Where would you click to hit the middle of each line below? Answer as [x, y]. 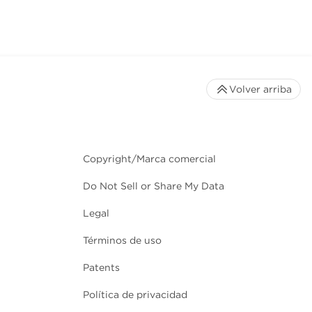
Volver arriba [260, 89]
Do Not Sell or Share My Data [154, 186]
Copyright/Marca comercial [149, 159]
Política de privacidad [135, 295]
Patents [101, 268]
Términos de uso [122, 241]
